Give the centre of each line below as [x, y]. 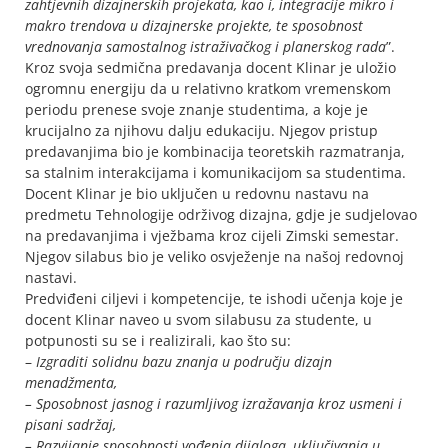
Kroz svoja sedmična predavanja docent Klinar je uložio [210, 67]
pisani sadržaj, [70, 424]
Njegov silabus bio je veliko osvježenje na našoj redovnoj [214, 256]
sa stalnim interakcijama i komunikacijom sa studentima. [215, 172]
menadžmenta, [71, 382]
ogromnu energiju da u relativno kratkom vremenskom [208, 88]
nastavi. [51, 277]
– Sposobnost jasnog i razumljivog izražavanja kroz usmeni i [213, 403]
